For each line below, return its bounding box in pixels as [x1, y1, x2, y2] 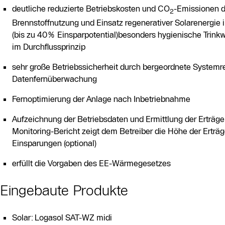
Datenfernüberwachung [12, 73, 97, 84]
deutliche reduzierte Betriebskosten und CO [12, 4, 170, 14]
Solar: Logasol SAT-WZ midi [12, 212, 112, 222]
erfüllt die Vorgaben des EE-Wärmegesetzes [12, 158, 171, 168]
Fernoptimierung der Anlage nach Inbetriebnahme [12, 93, 190, 104]
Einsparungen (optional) [12, 138, 96, 148]
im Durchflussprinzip [12, 41, 85, 52]
